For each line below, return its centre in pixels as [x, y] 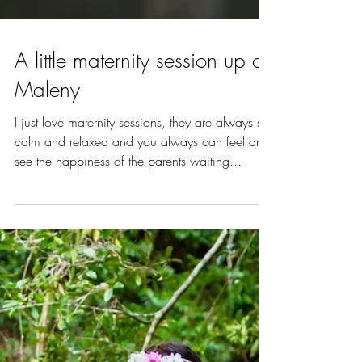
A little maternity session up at [141, 99]
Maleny [47, 128]
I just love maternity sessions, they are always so [142, 161]
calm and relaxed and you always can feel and [142, 180]
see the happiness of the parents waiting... [128, 200]
